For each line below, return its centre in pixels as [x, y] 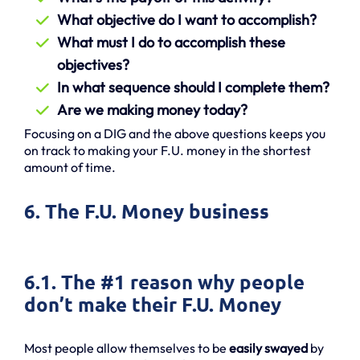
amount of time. [70, 167]
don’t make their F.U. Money [153, 304]
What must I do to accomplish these [171, 42]
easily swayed [268, 348]
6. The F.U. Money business [147, 211]
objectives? [93, 64]
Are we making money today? [152, 109]
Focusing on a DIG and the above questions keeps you [175, 133]
